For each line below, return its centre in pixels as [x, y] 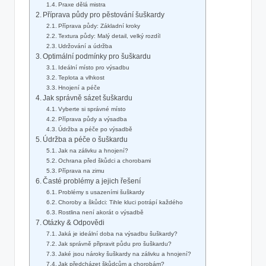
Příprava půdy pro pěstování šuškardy [104, 15]
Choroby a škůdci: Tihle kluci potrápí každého [121, 202]
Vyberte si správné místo [92, 109]
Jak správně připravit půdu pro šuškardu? [115, 244]
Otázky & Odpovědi [74, 223]
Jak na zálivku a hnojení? [94, 151]
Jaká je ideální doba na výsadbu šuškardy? [118, 234]
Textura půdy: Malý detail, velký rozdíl [110, 36]
